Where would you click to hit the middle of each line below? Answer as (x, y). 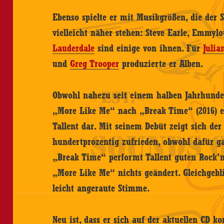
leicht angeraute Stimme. (101, 188)
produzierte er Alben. (161, 64)
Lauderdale (74, 48)
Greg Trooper (95, 64)
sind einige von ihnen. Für (149, 48)
